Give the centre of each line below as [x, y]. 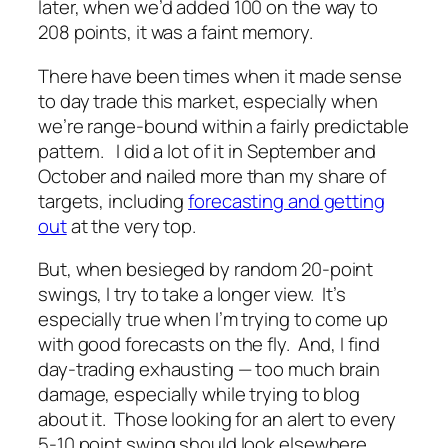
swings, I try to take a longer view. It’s [192, 294]
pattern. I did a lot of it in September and [207, 150]
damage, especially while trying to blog [199, 394]
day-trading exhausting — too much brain [209, 369]
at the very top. [131, 225]
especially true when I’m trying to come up [213, 319]
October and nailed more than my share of [212, 175]
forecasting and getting [286, 200]
